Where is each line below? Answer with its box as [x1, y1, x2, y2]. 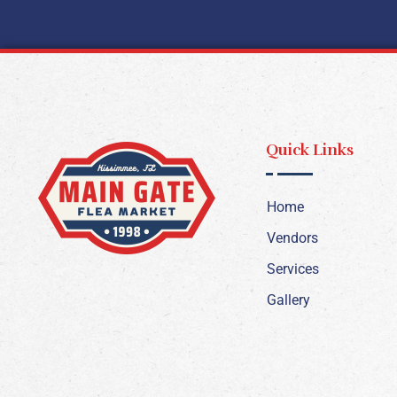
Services [267, 261, 319, 278]
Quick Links [266, 140, 354, 160]
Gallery [267, 292, 310, 309]
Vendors [267, 230, 318, 247]
